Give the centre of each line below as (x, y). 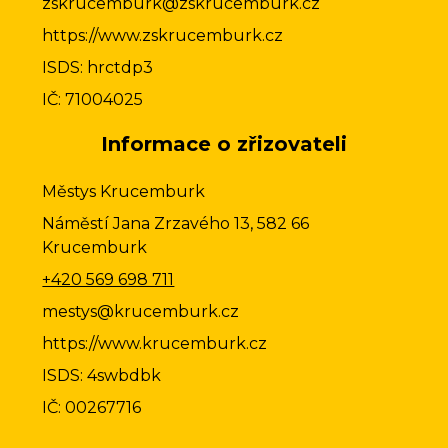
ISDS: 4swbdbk (102, 375)
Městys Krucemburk (124, 191)
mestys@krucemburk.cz (141, 311)
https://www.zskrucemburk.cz (163, 35)
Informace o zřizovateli (224, 143)
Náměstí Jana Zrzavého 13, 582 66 (178, 223)
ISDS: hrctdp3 (98, 67)
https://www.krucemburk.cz (155, 343)
